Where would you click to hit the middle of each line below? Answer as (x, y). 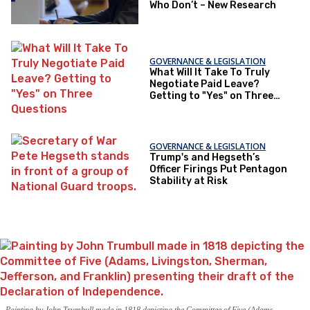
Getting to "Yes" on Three (212, 95)
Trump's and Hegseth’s (205, 157)
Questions (175, 107)
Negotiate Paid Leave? (205, 84)
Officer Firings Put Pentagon (219, 169)
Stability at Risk (189, 181)
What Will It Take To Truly (210, 72)
